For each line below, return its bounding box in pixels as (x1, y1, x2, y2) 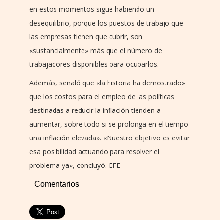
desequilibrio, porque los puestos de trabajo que (29, 18, 183, 27)
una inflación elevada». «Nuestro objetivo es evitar (29, 133, 190, 142)
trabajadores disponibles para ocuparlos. (29, 59, 159, 69)
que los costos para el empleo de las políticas (29, 91, 174, 101)
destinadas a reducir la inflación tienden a (29, 105, 161, 115)
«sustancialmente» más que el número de (29, 45, 162, 55)
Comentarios (34, 179, 79, 188)
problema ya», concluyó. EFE (29, 160, 120, 170)
